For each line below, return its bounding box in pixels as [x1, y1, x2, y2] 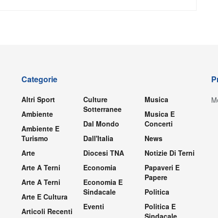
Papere [145, 172, 168, 182]
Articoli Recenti [21, 206, 73, 217]
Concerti [145, 119, 173, 129]
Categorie [21, 73, 57, 85]
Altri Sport [21, 94, 55, 105]
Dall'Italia [83, 133, 113, 144]
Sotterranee [83, 104, 122, 114]
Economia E [83, 177, 123, 187]
